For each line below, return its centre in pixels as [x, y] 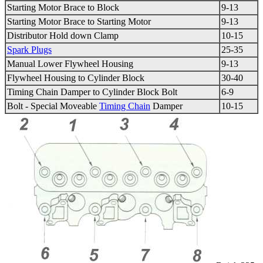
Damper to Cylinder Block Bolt [118, 92]
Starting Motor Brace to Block [63, 8]
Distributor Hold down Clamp [63, 36]
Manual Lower [36, 64]
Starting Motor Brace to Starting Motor [79, 22]
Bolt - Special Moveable [53, 106]
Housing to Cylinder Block [93, 78]
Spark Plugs [29, 50]
